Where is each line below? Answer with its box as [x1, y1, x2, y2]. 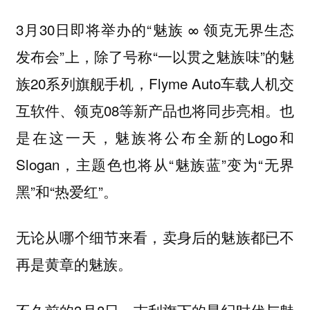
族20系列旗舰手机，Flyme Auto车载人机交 [15, 72, 295, 93]
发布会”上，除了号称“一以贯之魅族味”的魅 [15, 45, 295, 66]
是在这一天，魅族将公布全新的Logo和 [15, 126, 295, 147]
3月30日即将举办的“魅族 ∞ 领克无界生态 [15, 18, 295, 39]
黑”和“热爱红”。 [15, 180, 118, 201]
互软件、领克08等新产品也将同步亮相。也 [15, 99, 295, 120]
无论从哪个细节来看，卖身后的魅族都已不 [15, 226, 295, 248]
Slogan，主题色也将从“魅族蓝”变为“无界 [15, 153, 295, 174]
